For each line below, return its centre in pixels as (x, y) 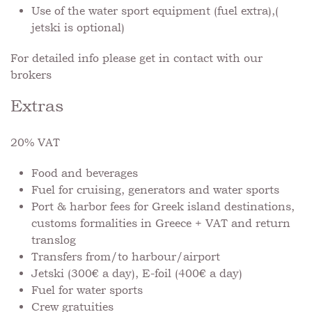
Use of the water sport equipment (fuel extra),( (155, 10)
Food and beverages (85, 173)
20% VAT (35, 142)
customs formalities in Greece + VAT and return (161, 223)
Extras (37, 105)
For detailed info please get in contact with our (136, 58)
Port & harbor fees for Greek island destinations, (163, 206)
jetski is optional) (78, 27)
